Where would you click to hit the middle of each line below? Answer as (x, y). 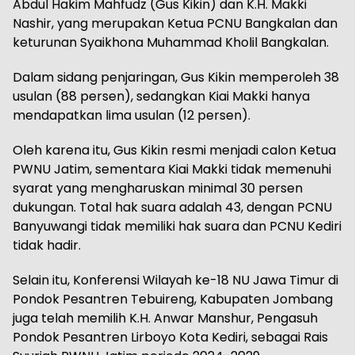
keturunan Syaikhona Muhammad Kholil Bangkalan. (171, 43)
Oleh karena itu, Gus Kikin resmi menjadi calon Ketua (174, 151)
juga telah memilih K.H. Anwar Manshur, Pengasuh (165, 319)
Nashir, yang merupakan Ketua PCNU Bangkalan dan (175, 24)
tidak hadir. (47, 246)
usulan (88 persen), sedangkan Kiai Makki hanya (161, 97)
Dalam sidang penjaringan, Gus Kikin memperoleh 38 (176, 78)
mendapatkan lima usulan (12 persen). (132, 116)
